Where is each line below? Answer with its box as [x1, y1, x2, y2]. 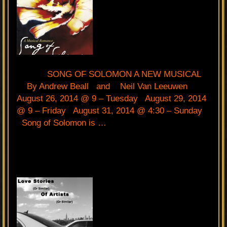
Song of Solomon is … [17, 118, 106, 128]
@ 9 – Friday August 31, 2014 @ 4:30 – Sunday [17, 105, 207, 116]
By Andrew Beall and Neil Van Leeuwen [17, 81, 203, 91]
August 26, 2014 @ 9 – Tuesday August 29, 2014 [17, 93, 206, 103]
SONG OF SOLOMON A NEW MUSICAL [17, 69, 209, 79]
